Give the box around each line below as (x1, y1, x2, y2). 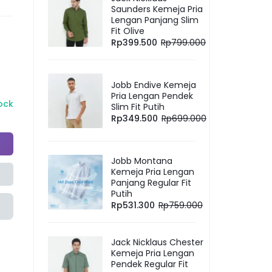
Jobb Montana (111, 154, 172, 167)
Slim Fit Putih (111, 100, 165, 113)
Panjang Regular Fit (111, 176, 191, 189)
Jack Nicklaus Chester (111, 236, 203, 248)
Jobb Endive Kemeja (111, 78, 196, 91)
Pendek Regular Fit (111, 257, 188, 270)
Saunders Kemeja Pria (111, 2, 203, 15)
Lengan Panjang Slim (111, 13, 199, 26)
